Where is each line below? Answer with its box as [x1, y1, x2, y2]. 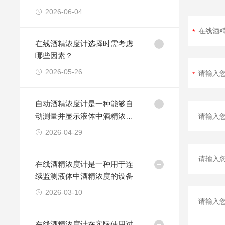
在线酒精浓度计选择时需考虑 [35, 39, 134, 48]
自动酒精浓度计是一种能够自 [35, 99, 134, 108]
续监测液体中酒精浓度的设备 [35, 172, 134, 180]
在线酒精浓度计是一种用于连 [35, 160, 134, 168]
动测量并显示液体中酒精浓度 [35, 111, 134, 120]
